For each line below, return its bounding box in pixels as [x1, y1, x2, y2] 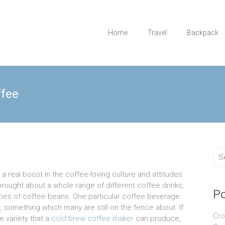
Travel [148, 29, 167, 37]
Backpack [187, 29, 218, 37]
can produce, [134, 214, 181, 223]
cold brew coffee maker [51, 214, 134, 223]
